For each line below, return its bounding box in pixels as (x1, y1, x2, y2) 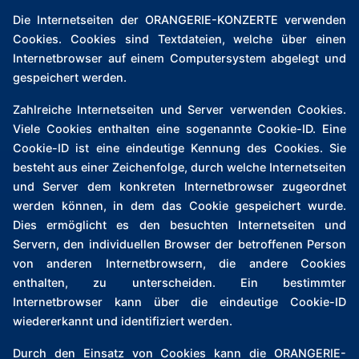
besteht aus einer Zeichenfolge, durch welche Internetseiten (13, 160, 346, 175)
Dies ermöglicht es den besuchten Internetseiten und (13, 218, 346, 232)
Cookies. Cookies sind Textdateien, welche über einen (13, 32, 346, 46)
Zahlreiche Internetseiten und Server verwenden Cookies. (13, 103, 346, 117)
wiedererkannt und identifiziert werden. (13, 314, 232, 329)
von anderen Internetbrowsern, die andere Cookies (13, 256, 346, 271)
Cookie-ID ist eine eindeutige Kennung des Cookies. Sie (13, 141, 346, 155)
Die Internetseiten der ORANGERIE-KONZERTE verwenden (13, 13, 346, 27)
